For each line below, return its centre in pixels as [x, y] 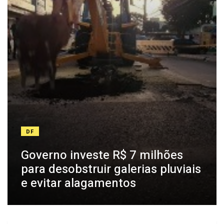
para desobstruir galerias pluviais [111, 169]
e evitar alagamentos [78, 183]
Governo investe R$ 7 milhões [102, 155]
